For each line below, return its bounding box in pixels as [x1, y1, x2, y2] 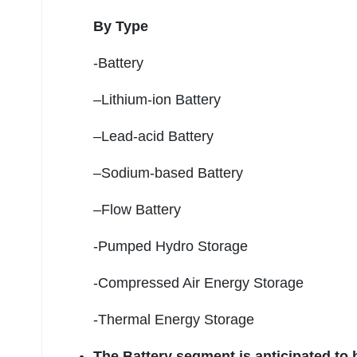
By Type [93, 18, 148, 35]
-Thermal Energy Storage [93, 312, 254, 328]
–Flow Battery [93, 202, 181, 218]
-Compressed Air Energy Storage [93, 275, 304, 292]
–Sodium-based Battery [93, 165, 243, 182]
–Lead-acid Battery [93, 128, 214, 145]
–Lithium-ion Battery [93, 92, 221, 108]
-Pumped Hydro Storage [93, 238, 248, 255]
